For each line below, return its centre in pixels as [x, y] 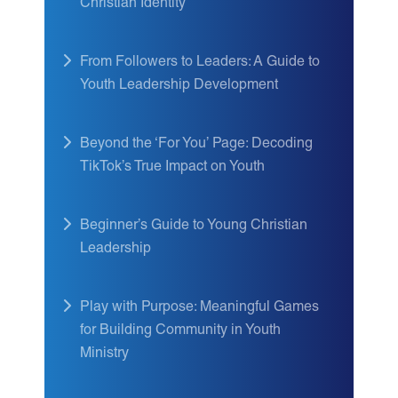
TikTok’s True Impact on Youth [172, 168]
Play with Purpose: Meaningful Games [199, 308]
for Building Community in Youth [180, 331]
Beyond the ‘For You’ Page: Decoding [196, 145]
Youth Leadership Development [179, 86]
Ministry [104, 354]
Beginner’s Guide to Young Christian [194, 227]
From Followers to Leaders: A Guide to [200, 63]
